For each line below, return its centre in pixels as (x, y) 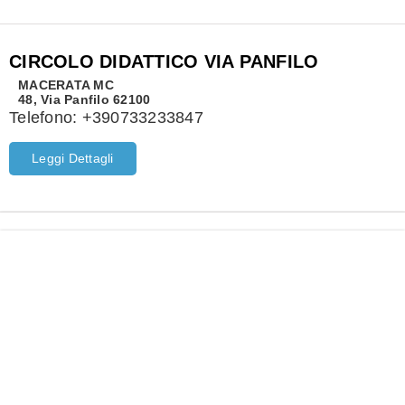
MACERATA (54, 86)
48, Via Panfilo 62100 (85, 100)
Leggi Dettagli (73, 159)
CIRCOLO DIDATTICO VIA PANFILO (164, 62)
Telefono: (46, 118)
